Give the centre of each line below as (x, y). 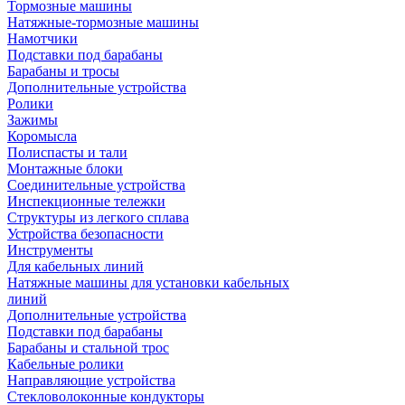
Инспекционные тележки (86, 202)
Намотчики (42, 39)
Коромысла (42, 137)
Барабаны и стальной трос (88, 348)
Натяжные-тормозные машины (103, 23)
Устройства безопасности (85, 234)
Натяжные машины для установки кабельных (148, 283)
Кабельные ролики (66, 364)
